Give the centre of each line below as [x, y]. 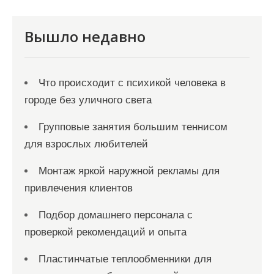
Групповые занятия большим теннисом [133, 127]
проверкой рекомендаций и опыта [106, 232]
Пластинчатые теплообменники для [125, 259]
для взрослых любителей [86, 144]
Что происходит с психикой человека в [132, 83]
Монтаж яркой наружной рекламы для [129, 171]
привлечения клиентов [79, 188]
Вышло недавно [85, 36]
